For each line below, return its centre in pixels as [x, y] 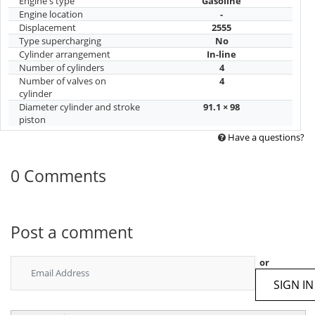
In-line [221, 54]
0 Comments [58, 176]
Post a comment [72, 232]
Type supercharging [60, 40]
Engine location [51, 14]
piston [32, 119]
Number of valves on [63, 81]
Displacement [47, 27]
